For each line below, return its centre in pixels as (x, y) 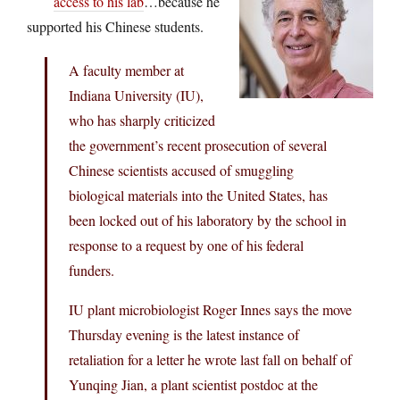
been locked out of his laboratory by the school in (208, 220)
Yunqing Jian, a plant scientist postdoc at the (193, 384)
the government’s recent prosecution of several (198, 145)
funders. (92, 270)
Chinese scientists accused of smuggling (181, 170)
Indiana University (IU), (136, 95)
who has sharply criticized (142, 120)
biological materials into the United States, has (198, 195)
